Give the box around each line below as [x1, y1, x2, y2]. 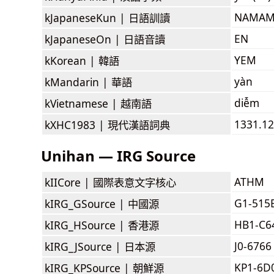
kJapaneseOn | [45, 31, 124, 46]
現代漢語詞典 [108, 117, 170, 132]
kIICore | [45, 174, 93, 190]
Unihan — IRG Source [41, 145, 196, 166]
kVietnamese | [45, 95, 120, 111]
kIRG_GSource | [45, 196, 128, 211]
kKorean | [45, 53, 98, 68]
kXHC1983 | [45, 117, 108, 132]
